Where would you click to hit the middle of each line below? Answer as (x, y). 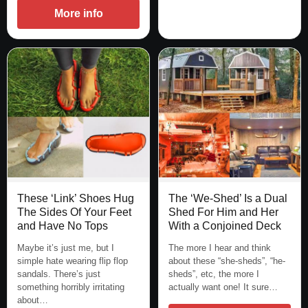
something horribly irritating (71, 287)
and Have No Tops (63, 226)
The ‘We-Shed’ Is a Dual (228, 199)
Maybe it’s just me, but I (66, 248)
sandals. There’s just (59, 274)
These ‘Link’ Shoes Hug (76, 199)
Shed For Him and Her (223, 212)
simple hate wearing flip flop (73, 261)
